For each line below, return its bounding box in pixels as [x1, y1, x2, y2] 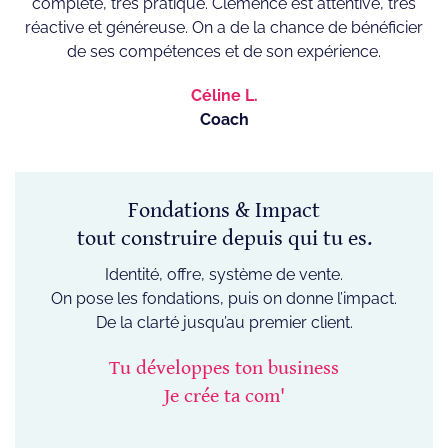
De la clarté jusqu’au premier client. [95, 313, 353, 333]
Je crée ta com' [163, 385, 285, 409]
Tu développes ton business [109, 357, 339, 381]
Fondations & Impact [128, 198, 320, 224]
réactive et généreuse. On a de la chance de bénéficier [25, 18, 423, 38]
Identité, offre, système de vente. [105, 265, 343, 285]
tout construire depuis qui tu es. [76, 226, 372, 252]
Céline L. [190, 86, 258, 106]
